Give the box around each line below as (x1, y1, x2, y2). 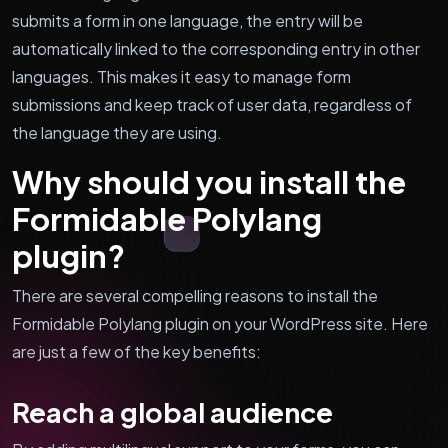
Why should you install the (12, 161, 406, 201)
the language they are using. (12, 121, 222, 143)
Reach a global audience (12, 394, 333, 429)
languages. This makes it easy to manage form (12, 65, 351, 87)
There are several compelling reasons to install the (12, 284, 378, 306)
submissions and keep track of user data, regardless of (12, 93, 412, 115)
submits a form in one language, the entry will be (12, 9, 363, 31)
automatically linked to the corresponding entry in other (12, 37, 420, 59)
